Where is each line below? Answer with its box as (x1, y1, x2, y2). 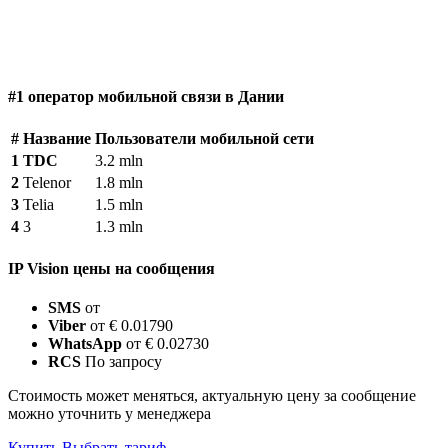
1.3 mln (95, 217, 143, 235)
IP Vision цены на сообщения (8, 260, 215, 278)
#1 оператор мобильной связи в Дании (8, 87, 284, 105)
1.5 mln (95, 195, 143, 213)
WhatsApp (48, 335, 122, 353)
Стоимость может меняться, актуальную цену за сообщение (8, 387, 416, 405)
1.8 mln (95, 173, 143, 191)
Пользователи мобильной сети (95, 129, 314, 147)
